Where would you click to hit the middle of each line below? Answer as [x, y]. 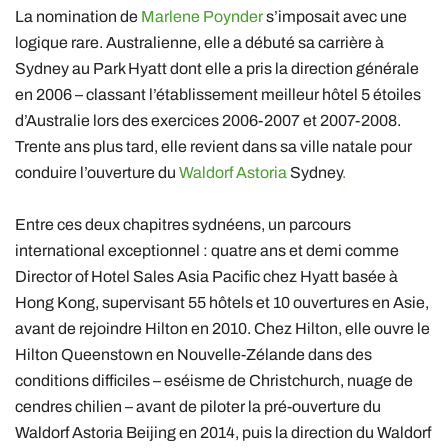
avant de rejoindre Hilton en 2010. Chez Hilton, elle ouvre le [222, 328]
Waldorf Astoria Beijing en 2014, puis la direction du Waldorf [223, 432]
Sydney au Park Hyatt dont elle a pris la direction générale [217, 68]
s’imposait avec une [335, 16]
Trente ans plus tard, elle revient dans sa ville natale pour [213, 146]
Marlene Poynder [202, 16]
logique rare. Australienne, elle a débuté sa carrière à [199, 42]
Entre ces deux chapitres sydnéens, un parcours [183, 224]
